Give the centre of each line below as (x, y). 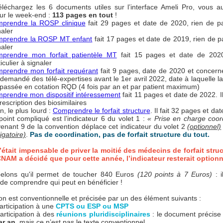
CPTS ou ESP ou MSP (92, 206)
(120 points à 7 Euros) (175, 174)
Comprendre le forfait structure (101, 111)
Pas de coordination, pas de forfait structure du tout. (120, 134)
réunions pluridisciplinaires (103, 214)
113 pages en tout (83, 15)
